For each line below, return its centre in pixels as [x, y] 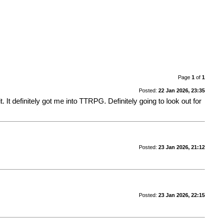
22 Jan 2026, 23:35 [181, 90]
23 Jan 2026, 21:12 [181, 147]
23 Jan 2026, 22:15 [181, 195]
